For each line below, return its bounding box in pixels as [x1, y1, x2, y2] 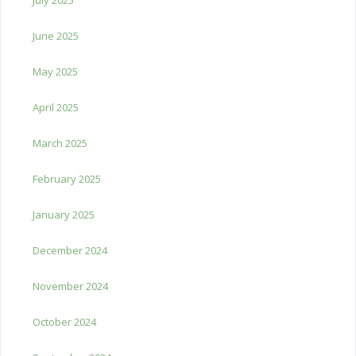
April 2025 [33, 99, 79, 114]
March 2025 [33, 135, 87, 150]
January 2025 [33, 207, 95, 222]
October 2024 [33, 314, 96, 329]
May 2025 [33, 64, 78, 79]
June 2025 [33, 28, 79, 43]
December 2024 [33, 242, 107, 257]
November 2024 [33, 278, 108, 293]
